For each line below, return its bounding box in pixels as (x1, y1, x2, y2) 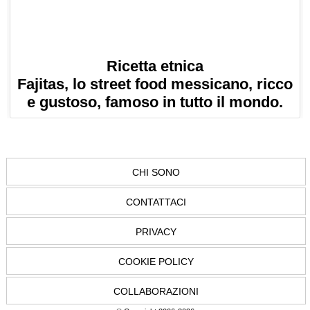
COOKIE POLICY (118, 256, 194, 268)
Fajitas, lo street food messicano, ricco (17, 75, 293, 93)
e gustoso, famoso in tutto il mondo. (27, 93, 283, 111)
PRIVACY (136, 226, 176, 238)
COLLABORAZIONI (113, 286, 199, 298)
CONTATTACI (126, 197, 186, 208)
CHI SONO (132, 167, 180, 179)
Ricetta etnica (107, 57, 203, 75)
